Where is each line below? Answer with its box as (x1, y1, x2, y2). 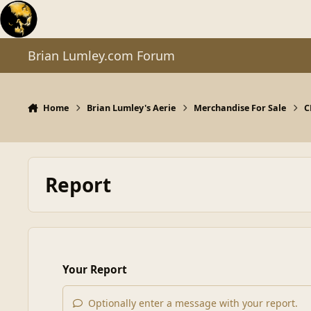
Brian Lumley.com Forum (28, 47, 175, 64)
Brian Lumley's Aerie (87, 101, 176, 114)
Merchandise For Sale (194, 101, 287, 114)
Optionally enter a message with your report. (85, 296, 299, 310)
